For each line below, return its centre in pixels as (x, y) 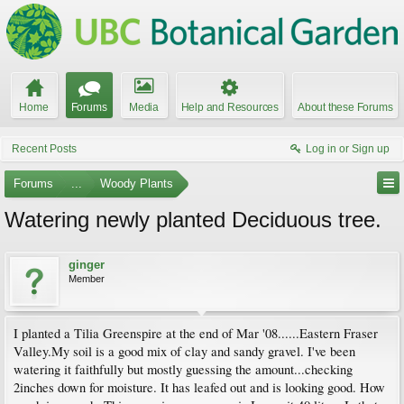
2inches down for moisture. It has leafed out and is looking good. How (199, 387)
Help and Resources (230, 107)
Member (87, 279)
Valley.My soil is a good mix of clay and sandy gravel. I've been (184, 351)
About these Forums (345, 107)
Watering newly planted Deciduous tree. (193, 220)
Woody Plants (137, 184)
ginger (87, 265)
